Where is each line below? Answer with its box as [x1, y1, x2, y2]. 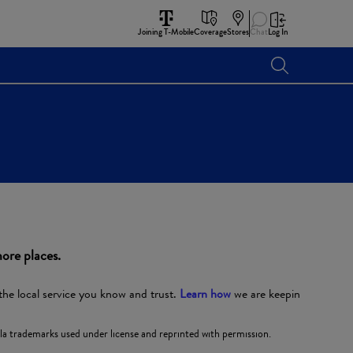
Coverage [194, 24, 227, 39]
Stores [227, 24, 249, 39]
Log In [268, 24, 288, 39]
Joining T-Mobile [138, 24, 194, 39]
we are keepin [230, 284, 300, 303]
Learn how [179, 284, 231, 303]
